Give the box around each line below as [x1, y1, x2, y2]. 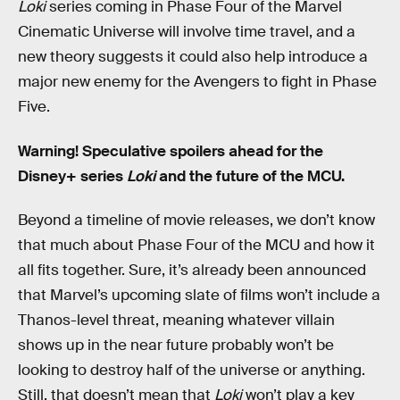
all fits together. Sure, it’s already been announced [18, 261, 366, 280]
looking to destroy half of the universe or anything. [18, 361, 365, 380]
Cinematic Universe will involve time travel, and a [18, 22, 355, 41]
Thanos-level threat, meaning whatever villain [18, 311, 335, 330]
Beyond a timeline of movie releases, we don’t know [18, 211, 375, 230]
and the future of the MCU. [155, 166, 345, 186]
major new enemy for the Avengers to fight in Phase [18, 72, 377, 91]
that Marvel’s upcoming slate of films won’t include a [18, 286, 380, 305]
